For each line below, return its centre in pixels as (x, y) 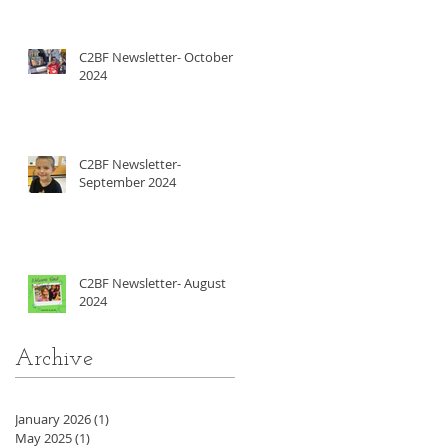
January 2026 (53, 418)
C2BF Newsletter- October (156, 56)
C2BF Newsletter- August (152, 282)
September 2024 (127, 181)
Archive (54, 359)
